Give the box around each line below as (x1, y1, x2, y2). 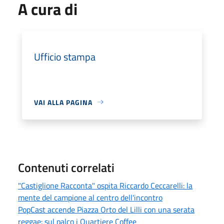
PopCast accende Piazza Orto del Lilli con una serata (18, 203, 194, 215)
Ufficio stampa (34, 48, 95, 64)
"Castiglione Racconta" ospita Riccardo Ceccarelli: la (18, 179, 192, 191)
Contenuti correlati (18, 158, 114, 176)
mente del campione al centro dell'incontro (18, 191, 162, 203)
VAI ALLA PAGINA (34, 96, 92, 107)
